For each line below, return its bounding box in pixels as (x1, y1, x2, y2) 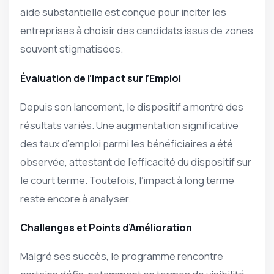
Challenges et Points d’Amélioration (20, 221, 192, 235)
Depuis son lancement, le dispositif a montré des (20, 99, 243, 114)
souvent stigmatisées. (20, 42, 123, 56)
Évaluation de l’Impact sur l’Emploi (20, 71, 181, 85)
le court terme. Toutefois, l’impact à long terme (20, 172, 234, 187)
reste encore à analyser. (20, 191, 131, 206)
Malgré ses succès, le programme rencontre (20, 249, 223, 264)
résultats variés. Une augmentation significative (20, 117, 239, 132)
